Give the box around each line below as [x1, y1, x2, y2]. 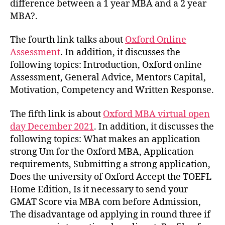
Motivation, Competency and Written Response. [10, 84, 214, 96]
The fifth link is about [10, 108, 103, 120]
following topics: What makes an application [10, 133, 200, 145]
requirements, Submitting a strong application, [10, 158, 210, 170]
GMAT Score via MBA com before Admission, [10, 196, 201, 208]
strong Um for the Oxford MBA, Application [10, 146, 194, 158]
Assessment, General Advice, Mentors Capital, [10, 72, 206, 84]
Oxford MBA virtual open [103, 108, 210, 120]
